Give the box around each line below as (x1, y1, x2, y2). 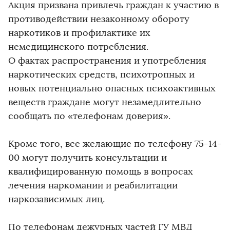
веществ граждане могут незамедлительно (8, 96, 201, 108)
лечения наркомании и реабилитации (8, 179, 178, 191)
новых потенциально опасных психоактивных (8, 82, 216, 94)
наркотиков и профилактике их (8, 27, 150, 39)
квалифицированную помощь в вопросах (8, 165, 193, 177)
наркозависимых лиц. (8, 193, 105, 205)
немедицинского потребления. (8, 41, 148, 52)
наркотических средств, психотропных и (8, 68, 195, 80)
